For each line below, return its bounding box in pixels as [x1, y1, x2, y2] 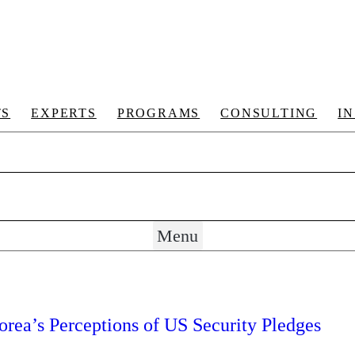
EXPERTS [31, 106, 97, 120]
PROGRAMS [116, 106, 200, 120]
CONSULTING [220, 106, 318, 120]
